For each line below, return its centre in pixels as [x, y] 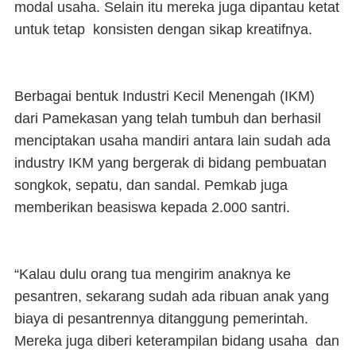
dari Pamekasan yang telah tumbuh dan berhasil [168, 119]
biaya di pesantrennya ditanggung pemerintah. [161, 319]
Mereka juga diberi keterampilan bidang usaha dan [177, 341]
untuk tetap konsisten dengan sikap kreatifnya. [163, 30]
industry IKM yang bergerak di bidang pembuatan [170, 163]
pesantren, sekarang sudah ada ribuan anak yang [172, 297]
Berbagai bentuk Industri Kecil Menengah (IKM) [166, 97]
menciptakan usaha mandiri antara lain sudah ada [172, 141]
